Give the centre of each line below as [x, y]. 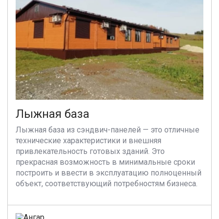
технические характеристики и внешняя [88, 141]
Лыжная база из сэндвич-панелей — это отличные [108, 130]
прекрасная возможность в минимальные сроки [105, 162]
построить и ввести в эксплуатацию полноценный [109, 173]
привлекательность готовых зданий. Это [90, 151]
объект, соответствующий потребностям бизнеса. [107, 184]
